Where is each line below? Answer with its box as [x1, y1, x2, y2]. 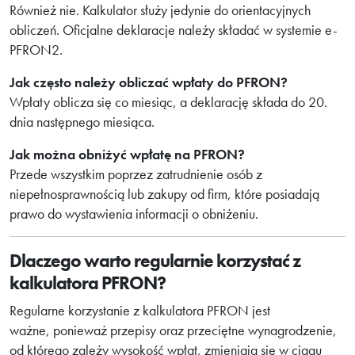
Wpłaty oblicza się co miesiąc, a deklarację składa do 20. [10, 93, 327, 111]
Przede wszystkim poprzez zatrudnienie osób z [10, 165, 262, 183]
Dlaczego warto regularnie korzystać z [10, 249, 300, 273]
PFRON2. [10, 40, 63, 59]
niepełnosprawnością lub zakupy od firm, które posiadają [10, 185, 319, 203]
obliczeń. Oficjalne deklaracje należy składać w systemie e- [10, 21, 338, 39]
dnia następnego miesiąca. [10, 113, 155, 131]
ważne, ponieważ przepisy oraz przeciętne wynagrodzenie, [10, 321, 337, 339]
